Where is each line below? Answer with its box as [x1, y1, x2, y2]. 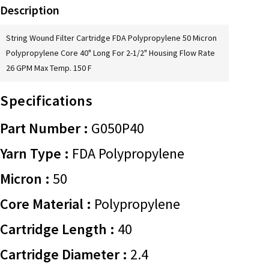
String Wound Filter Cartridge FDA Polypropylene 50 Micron [6, 32, 217, 43]
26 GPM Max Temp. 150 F [6, 62, 92, 73]
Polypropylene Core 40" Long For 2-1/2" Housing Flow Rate [6, 47, 215, 58]
